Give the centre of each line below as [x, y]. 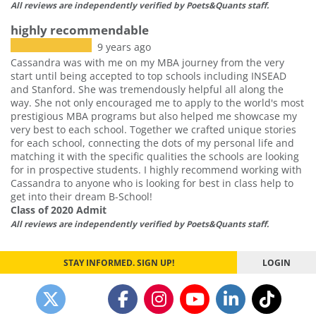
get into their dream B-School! [81, 196]
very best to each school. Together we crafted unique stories [153, 129]
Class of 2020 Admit [59, 209]
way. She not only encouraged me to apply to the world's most [157, 102]
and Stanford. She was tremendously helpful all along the [147, 89]
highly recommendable [80, 30]
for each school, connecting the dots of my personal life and [152, 142]
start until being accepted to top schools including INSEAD [148, 75]
